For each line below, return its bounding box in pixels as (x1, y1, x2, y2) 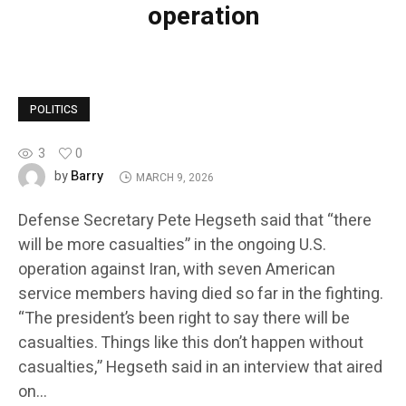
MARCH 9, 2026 (135, 169, 214, 186)
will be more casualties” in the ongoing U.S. (18, 233, 326, 258)
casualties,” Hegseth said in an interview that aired (18, 355, 382, 381)
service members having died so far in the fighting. (18, 282, 383, 307)
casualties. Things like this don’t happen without (18, 331, 363, 356)
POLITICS (30, 101, 78, 119)
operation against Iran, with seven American (18, 257, 335, 283)
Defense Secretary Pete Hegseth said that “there (18, 208, 372, 234)
